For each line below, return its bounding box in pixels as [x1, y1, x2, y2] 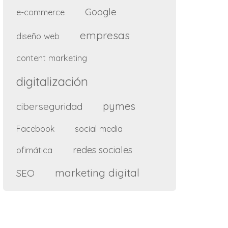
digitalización [16, 73, 88, 89]
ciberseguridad [16, 100, 82, 112]
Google [85, 5, 117, 18]
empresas [80, 28, 130, 42]
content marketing [16, 52, 87, 63]
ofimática [16, 144, 52, 155]
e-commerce [16, 6, 65, 17]
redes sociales [73, 144, 132, 156]
